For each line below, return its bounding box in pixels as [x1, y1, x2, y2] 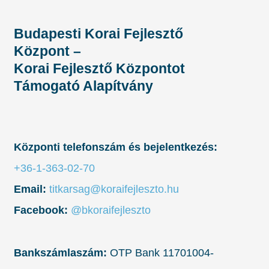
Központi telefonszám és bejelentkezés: [14, 141, 217, 154]
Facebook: [14, 204, 68, 217]
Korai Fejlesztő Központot [14, 61, 185, 77]
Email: [14, 183, 46, 196]
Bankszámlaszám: [14, 247, 107, 259]
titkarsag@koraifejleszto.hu [49, 183, 179, 196]
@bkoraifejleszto [71, 204, 151, 217]
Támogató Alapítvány [14, 78, 153, 94]
